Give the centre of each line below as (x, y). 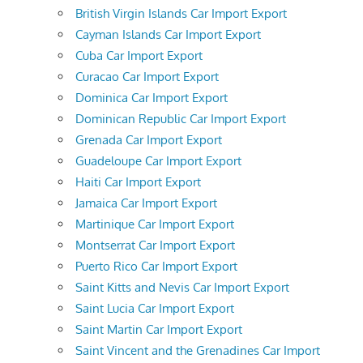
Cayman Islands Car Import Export (168, 34)
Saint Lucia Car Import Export (155, 308)
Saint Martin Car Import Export (159, 329)
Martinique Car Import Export (155, 224)
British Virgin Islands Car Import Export (181, 13)
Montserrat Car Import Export (155, 245)
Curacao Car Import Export (147, 76)
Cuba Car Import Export (139, 55)
